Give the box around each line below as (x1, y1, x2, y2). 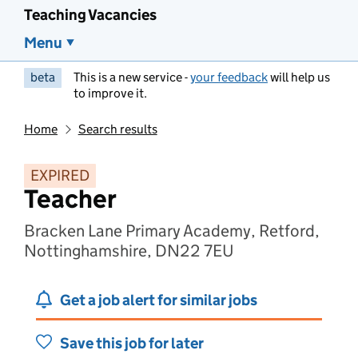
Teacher (24, 183, 117, 215)
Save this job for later (60, 334, 204, 352)
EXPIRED (30, 166, 89, 185)
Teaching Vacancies (24, 6, 157, 24)
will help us (268, 70, 330, 85)
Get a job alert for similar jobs (60, 291, 257, 309)
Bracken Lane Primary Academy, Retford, (24, 221, 320, 241)
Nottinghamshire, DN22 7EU (24, 241, 234, 261)
